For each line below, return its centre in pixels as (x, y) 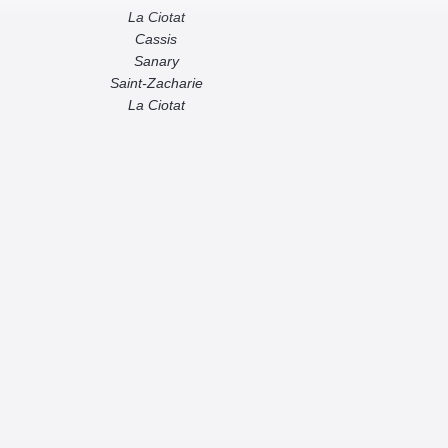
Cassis (156, 39)
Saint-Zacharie (156, 83)
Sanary (156, 61)
